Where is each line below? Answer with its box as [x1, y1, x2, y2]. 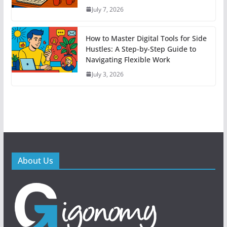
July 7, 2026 [91, 5, 124, 14]
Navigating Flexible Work [85, 54, 170, 64]
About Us [17, 155, 53, 166]
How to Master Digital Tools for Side [85, 33, 207, 43]
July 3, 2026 [91, 69, 124, 79]
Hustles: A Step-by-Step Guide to [85, 44, 196, 54]
